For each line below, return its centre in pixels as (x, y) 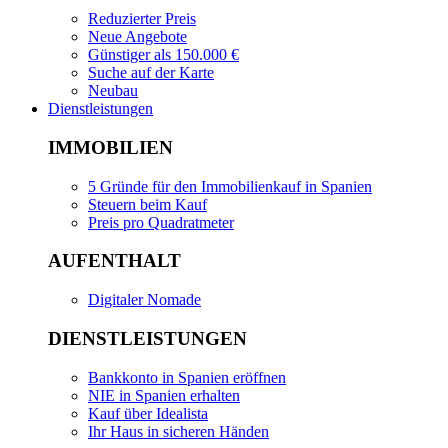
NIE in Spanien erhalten (164, 395)
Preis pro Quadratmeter (161, 222)
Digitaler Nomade (144, 300)
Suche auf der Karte (151, 73)
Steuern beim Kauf (147, 204)
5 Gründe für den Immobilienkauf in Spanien (230, 186)
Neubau (113, 91)
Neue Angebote (137, 37)
